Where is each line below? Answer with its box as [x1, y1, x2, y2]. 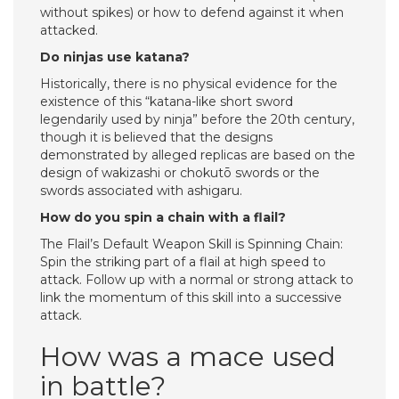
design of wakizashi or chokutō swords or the [40, 165, 320, 181]
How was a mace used [40, 340, 336, 373]
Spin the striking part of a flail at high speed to [40, 254, 326, 270]
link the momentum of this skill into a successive [40, 289, 342, 305]
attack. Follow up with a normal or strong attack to [40, 272, 354, 288]
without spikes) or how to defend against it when [40, 4, 344, 20]
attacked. [40, 22, 98, 38]
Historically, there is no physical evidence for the [40, 76, 338, 92]
